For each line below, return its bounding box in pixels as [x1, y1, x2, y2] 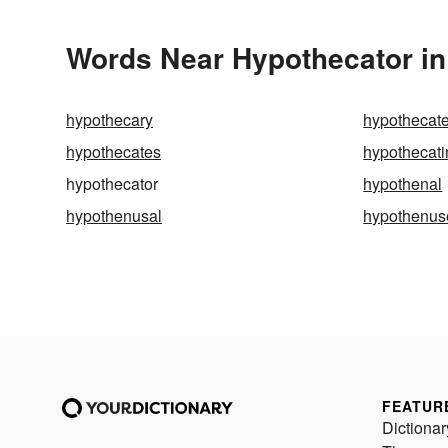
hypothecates [66, 140, 161, 164]
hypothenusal [66, 204, 162, 228]
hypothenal [363, 172, 443, 196]
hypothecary [66, 108, 153, 132]
